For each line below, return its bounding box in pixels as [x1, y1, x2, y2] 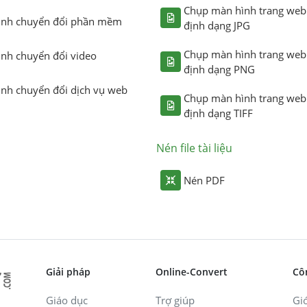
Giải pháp [46, 265, 90, 278]
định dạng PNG [184, 62, 255, 76]
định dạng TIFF [184, 106, 253, 120]
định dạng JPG [184, 18, 250, 32]
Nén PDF [184, 173, 225, 187]
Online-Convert [156, 265, 228, 278]
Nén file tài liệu [156, 140, 232, 156]
